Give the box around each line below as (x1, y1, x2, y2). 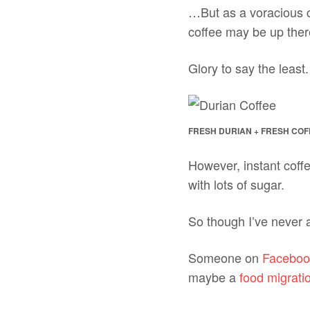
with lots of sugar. (188, 175, 284, 194)
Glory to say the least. (188, 59, 309, 77)
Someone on (188, 248, 262, 267)
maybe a (188, 268, 239, 286)
